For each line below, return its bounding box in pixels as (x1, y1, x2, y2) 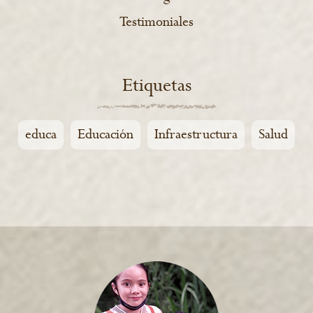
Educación (78, 126, 133, 144)
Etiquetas (122, 73, 191, 99)
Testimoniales (119, 13, 194, 31)
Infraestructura (154, 126, 238, 144)
